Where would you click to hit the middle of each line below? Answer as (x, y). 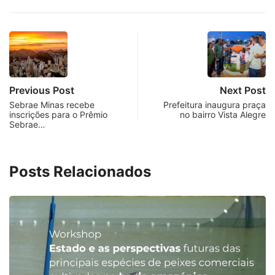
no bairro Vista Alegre (223, 115)
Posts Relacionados (80, 172)
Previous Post (42, 91)
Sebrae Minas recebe (52, 105)
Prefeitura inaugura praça (215, 105)
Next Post (243, 91)
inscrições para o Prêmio (58, 115)
